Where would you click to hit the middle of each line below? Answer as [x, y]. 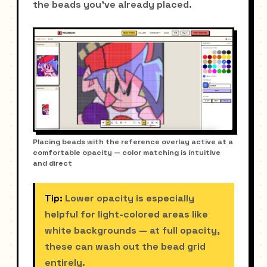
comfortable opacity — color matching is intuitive [127, 153]
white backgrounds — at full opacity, [132, 231]
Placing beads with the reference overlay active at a [133, 142]
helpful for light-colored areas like [126, 215]
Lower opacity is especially [128, 198]
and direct [52, 164]
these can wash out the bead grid [125, 247]
